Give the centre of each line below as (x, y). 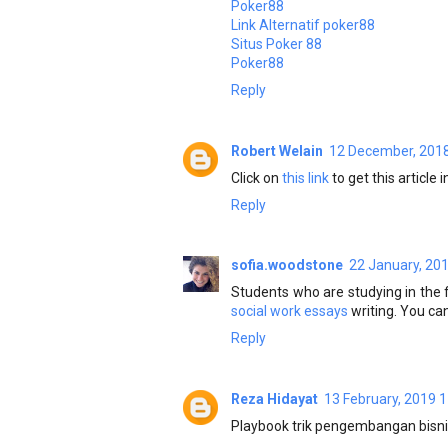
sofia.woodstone (287, 265)
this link (305, 177)
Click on (256, 177)
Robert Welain (277, 150)
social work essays (291, 311)
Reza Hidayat (274, 398)
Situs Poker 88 (276, 44)
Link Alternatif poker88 (303, 25)
